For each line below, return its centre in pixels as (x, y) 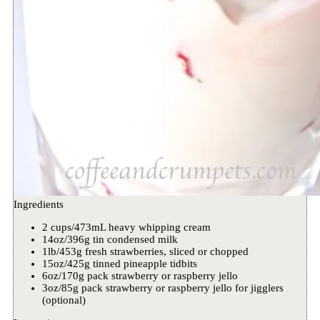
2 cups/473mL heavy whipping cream (126, 227)
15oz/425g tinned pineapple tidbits (119, 264)
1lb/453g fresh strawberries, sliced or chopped (145, 252)
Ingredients (38, 205)
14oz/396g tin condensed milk (110, 240)
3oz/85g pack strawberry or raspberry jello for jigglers (162, 288)
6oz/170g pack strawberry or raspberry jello (140, 276)
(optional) (64, 300)
